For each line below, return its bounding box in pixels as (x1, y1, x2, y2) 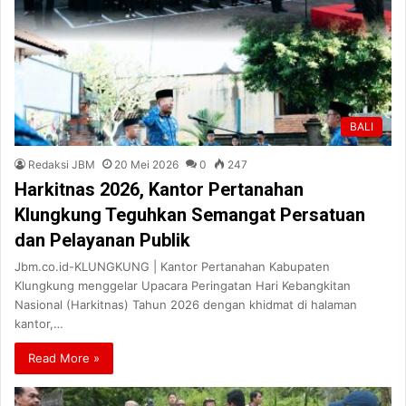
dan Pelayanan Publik (14, 228, 190, 251)
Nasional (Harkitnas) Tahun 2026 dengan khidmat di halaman (14, 296, 357, 312)
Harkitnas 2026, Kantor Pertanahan (14, 178, 304, 200)
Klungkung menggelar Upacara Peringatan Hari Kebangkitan (14, 277, 351, 293)
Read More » (28, 350, 100, 365)
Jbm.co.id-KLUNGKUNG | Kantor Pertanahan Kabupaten (14, 258, 330, 274)
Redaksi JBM (28, 157, 95, 171)
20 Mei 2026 (114, 157, 179, 171)
